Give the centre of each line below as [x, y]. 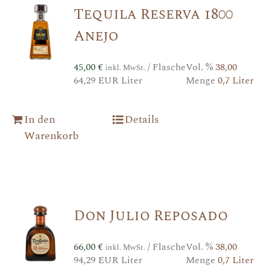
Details [142, 119]
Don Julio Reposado [151, 216]
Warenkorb [51, 135]
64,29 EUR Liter [108, 80]
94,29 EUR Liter [108, 260]
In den [40, 119]
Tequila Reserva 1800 [153, 14]
